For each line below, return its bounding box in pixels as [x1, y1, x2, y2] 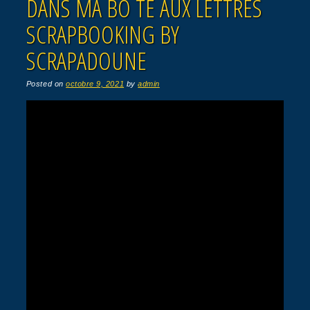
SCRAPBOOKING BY [26, 17, 179, 51]
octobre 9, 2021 [66, 79, 125, 88]
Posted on [26, 79, 66, 88]
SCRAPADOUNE [26, 44, 147, 77]
